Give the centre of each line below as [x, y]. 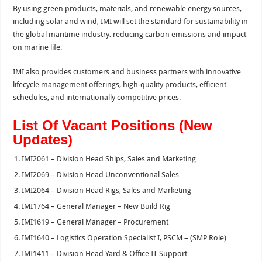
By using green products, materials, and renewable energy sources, [127, 8]
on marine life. [38, 47]
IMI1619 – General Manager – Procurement [95, 222]
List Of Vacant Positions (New [113, 125]
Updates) [43, 139]
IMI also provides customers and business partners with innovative [127, 71]
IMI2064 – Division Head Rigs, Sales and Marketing [107, 190]
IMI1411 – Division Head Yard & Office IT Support [105, 253]
